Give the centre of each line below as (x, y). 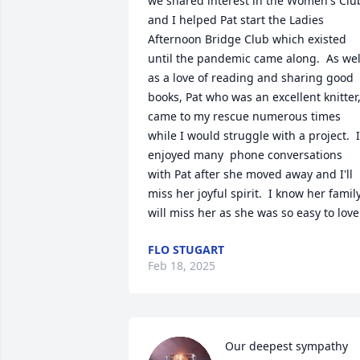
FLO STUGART (186, 250)
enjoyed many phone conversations (245, 155)
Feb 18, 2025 (182, 266)
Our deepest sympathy (286, 346)
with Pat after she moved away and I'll (250, 174)
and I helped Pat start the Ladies (236, 20)
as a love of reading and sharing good (251, 78)
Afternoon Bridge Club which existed (247, 39)
